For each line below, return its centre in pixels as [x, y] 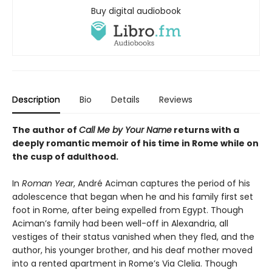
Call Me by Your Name [125, 130]
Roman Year [48, 183]
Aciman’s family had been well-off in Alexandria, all [120, 223]
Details [125, 99]
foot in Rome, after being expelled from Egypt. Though [128, 210]
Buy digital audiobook [136, 11]
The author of [46, 130]
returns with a [206, 130]
